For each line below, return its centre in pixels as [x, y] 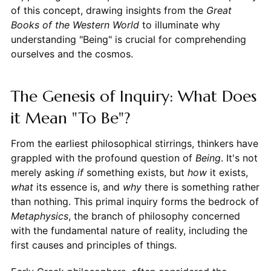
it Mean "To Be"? [70, 118]
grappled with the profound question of [103, 158]
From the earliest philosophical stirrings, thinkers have [134, 143]
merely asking [44, 172]
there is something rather [200, 187]
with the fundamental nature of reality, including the [129, 230]
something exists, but [135, 172]
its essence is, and [78, 187]
